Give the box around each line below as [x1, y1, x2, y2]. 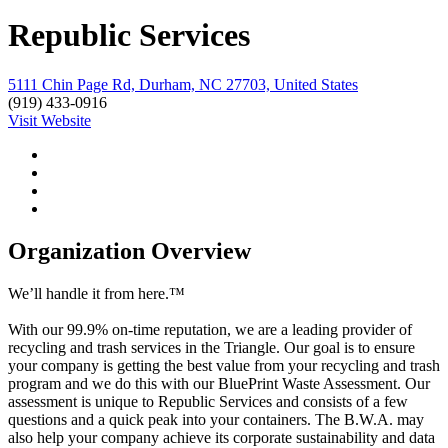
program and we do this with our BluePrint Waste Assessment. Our [8, 374, 430, 392]
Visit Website [8, 111, 91, 129]
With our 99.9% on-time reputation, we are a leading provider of [8, 320, 412, 338]
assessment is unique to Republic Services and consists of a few [8, 392, 408, 410]
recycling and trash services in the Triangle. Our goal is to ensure [8, 338, 415, 356]
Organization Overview [8, 237, 251, 264]
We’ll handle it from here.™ [8, 284, 185, 302]
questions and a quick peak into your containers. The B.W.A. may [8, 410, 424, 428]
